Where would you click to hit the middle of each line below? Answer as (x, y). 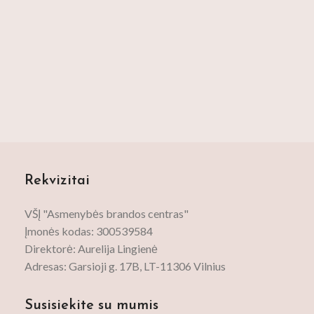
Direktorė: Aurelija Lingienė (91, 248)
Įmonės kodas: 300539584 (89, 231)
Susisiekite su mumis (92, 306)
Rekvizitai (57, 181)
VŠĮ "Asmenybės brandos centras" (107, 213)
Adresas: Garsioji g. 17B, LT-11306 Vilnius (125, 266)
